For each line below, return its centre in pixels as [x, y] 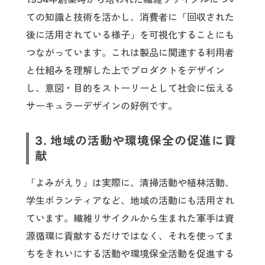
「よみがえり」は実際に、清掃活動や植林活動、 [130, 183]
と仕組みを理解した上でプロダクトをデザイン [125, 70]
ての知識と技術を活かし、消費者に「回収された [130, 17]
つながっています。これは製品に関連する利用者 [130, 53]
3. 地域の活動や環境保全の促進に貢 [136, 141]
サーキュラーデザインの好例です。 [102, 106]
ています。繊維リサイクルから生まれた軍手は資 [130, 218]
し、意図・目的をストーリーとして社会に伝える [130, 88]
